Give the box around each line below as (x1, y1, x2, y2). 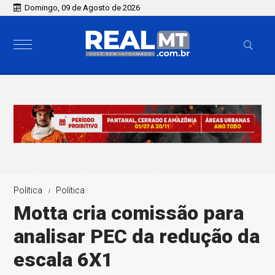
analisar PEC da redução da (14, 225, 260, 248)
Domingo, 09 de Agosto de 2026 (25, 3, 141, 12)
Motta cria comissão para (14, 201, 244, 225)
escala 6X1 (14, 248, 114, 271)
